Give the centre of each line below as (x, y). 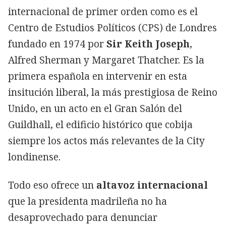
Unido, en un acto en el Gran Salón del (95, 108)
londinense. (34, 157)
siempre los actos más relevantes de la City (106, 140)
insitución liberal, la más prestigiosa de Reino (113, 92)
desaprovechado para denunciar (83, 217)
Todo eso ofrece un (52, 185)
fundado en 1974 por (57, 44)
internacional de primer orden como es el (103, 11)
